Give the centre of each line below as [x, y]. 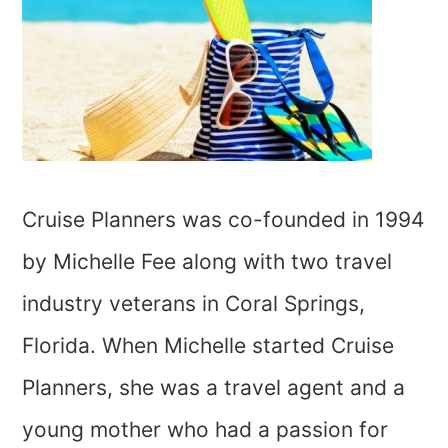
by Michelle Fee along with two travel [207, 261]
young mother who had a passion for [205, 429]
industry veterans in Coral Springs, [194, 303]
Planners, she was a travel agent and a [214, 387]
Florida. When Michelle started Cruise [208, 345]
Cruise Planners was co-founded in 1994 [223, 219]
